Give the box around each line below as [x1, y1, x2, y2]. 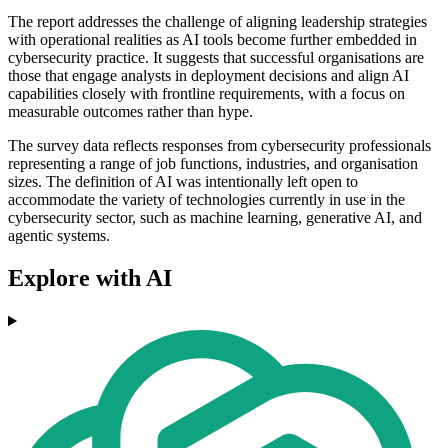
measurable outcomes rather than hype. [8, 103, 253, 121]
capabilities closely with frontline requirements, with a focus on [8, 85, 405, 103]
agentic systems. [8, 227, 110, 245]
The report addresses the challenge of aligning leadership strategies [8, 13, 427, 31]
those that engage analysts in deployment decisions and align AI [8, 67, 409, 85]
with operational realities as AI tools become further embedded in [8, 31, 417, 49]
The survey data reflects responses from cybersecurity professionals [8, 137, 431, 155]
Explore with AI [8, 265, 172, 292]
